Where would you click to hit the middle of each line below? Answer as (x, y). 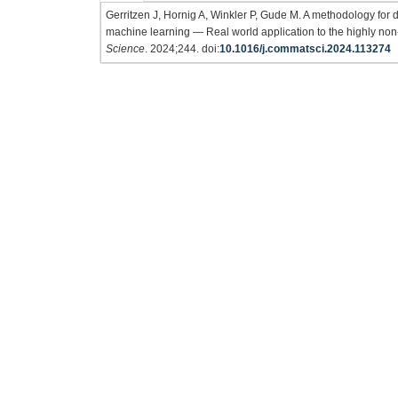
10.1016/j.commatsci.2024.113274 (305, 48)
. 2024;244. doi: (182, 48)
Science (125, 48)
